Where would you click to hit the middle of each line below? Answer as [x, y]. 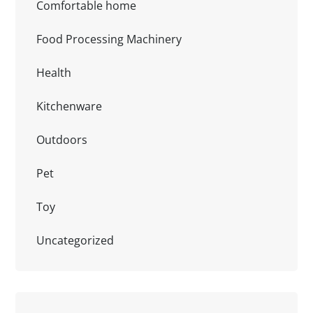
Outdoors [62, 139]
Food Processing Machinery [109, 39]
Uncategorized [75, 240]
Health [54, 72]
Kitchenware [70, 106]
